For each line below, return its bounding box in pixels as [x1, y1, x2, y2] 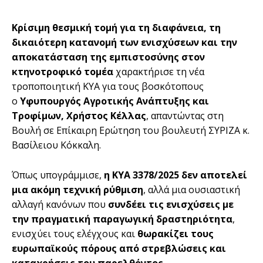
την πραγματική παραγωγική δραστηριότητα [12, 212, 232, 225]
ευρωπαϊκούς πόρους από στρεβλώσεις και [12, 241, 226, 255]
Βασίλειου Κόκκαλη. [12, 138, 101, 151]
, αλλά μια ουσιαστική [143, 183, 240, 196]
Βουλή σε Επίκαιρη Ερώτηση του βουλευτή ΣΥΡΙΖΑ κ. [12, 123, 249, 137]
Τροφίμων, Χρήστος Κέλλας [12, 109, 146, 122]
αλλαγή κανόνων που [12, 197, 108, 211]
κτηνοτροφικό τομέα [12, 65, 113, 78]
